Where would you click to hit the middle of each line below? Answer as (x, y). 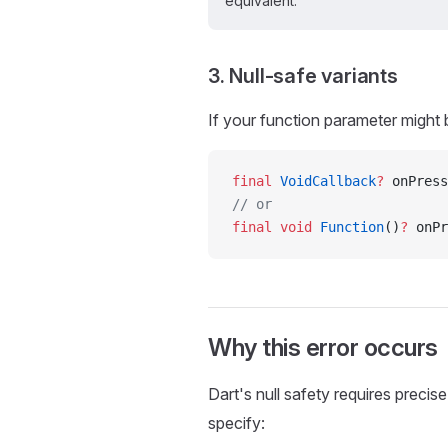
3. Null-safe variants (303, 76)
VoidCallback (324, 181)
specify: (236, 423)
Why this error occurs (323, 347)
